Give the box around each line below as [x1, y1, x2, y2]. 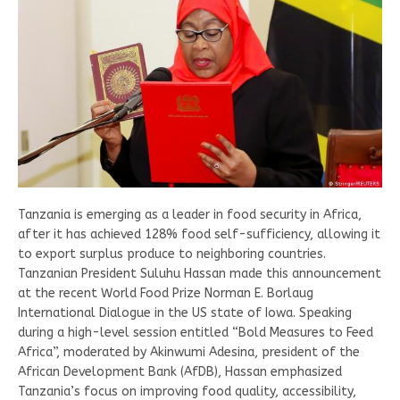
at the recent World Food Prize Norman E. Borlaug [18, 286, 313, 302]
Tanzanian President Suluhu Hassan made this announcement [18, 266, 381, 282]
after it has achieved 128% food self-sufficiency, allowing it [18, 227, 380, 243]
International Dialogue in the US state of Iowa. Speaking [18, 305, 352, 321]
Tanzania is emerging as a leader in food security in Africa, [18, 207, 362, 223]
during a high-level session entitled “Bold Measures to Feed [18, 325, 373, 341]
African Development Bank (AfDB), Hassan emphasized [18, 364, 342, 380]
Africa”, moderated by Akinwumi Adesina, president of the [18, 345, 360, 361]
